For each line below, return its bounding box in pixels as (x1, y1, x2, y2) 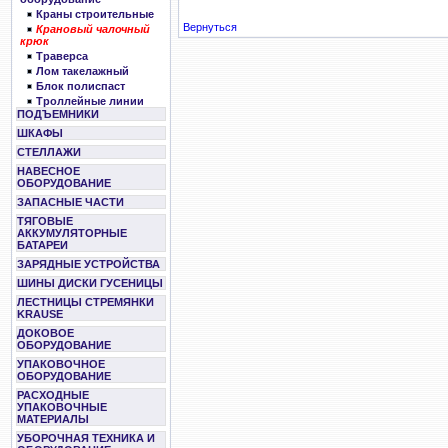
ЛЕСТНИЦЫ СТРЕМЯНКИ (17, 296, 154, 308)
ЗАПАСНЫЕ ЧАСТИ (17, 196, 124, 208)
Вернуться (183, 21, 237, 33)
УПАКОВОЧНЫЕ (17, 401, 107, 413)
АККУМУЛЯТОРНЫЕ (17, 227, 127, 239)
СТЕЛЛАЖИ (17, 146, 81, 158)
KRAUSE (17, 308, 63, 320)
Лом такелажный (36, 65, 129, 77)
